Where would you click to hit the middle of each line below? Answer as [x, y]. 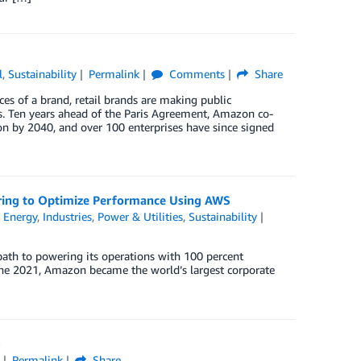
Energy [21, 217]
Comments [195, 74]
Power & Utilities [141, 217]
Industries [68, 217]
